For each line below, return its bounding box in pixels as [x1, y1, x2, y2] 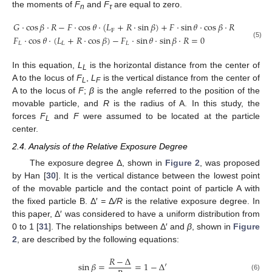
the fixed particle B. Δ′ [12, 195, 101, 206]
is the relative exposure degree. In [122, 195, 260, 206]
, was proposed [200, 157, 260, 168]
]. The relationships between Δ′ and [49, 221, 187, 231]
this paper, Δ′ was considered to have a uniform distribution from [12, 208, 260, 219]
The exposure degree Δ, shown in [29, 157, 166, 168]
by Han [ [12, 170, 46, 180]
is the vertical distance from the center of [100, 73, 260, 83]
